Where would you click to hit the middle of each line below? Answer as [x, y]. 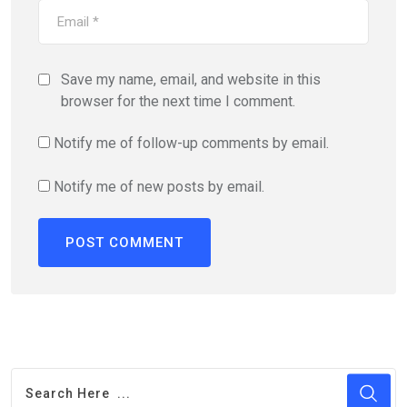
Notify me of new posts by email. [159, 187]
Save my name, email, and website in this [191, 80]
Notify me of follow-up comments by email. [191, 144]
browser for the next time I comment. [178, 102]
